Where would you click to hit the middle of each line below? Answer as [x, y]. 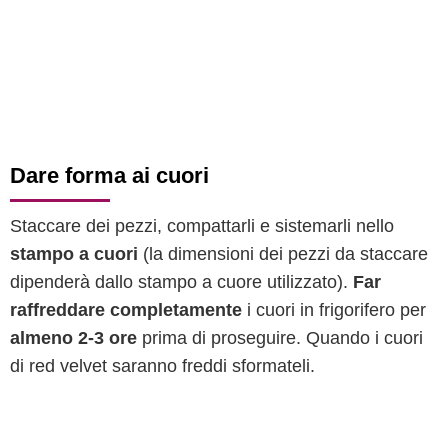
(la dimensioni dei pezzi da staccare [283, 254]
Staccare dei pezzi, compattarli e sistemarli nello [202, 226]
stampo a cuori [74, 254]
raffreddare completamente [126, 310]
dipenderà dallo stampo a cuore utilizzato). [181, 282]
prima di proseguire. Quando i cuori [280, 338]
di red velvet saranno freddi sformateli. [162, 366]
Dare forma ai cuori [109, 175]
